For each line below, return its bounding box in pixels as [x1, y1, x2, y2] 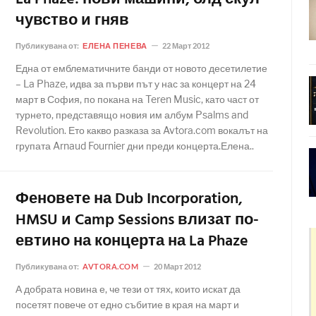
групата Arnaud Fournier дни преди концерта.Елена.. [16, 140, 254, 152]
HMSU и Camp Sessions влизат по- [16, 208, 259, 233]
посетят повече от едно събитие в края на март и [16, 298, 239, 310]
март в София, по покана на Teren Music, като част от [16, 93, 259, 105]
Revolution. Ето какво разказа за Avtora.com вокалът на [16, 124, 268, 136]
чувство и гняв [16, 8, 129, 33]
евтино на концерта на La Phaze [16, 229, 248, 254]
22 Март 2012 [162, 41, 209, 50]
